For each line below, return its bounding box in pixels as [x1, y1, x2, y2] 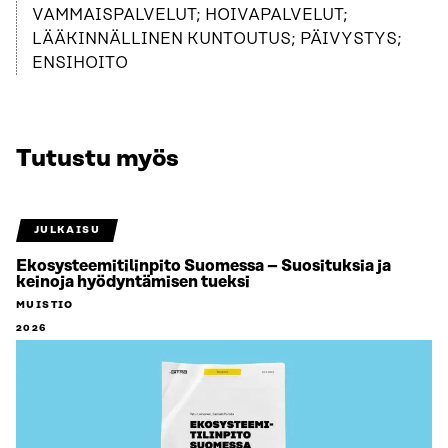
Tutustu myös [16, 146, 179, 173]
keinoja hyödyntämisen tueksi [16, 273, 250, 292]
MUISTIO [16, 299, 74, 312]
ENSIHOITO [32, 54, 128, 73]
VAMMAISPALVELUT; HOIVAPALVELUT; [32, 6, 348, 25]
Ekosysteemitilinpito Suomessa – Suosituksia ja [16, 257, 391, 276]
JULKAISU [33, 224, 100, 237]
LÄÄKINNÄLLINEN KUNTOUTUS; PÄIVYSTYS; [32, 30, 402, 49]
